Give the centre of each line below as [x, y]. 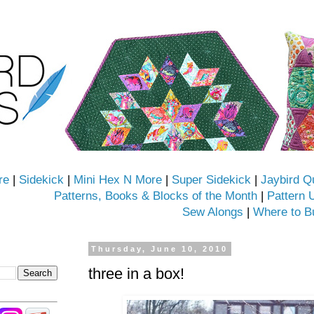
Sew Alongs [213, 212]
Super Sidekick [211, 180]
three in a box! [136, 273]
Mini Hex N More [118, 180]
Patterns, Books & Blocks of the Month [156, 196]
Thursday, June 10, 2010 [160, 249]
